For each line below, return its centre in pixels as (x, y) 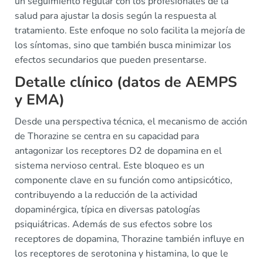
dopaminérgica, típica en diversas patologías (107, 210)
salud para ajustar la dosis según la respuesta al (116, 16)
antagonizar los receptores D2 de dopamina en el (118, 151)
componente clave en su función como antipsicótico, (124, 181)
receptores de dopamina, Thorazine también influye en (129, 239)
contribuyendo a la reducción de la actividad (106, 195)
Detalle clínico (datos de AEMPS (126, 82)
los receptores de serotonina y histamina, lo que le (122, 254)
